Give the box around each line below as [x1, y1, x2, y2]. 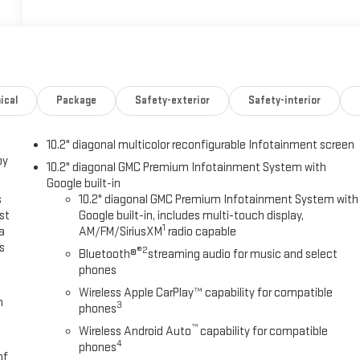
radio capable [166, 224, 237, 240]
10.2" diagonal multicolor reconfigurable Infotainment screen [47, 137, 355, 153]
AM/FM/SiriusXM [79, 224, 163, 240]
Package [56, 94, 97, 108]
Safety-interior [247, 94, 321, 108]
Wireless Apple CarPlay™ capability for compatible [79, 285, 333, 301]
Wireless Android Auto [79, 324, 192, 340]
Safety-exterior [135, 94, 210, 108]
